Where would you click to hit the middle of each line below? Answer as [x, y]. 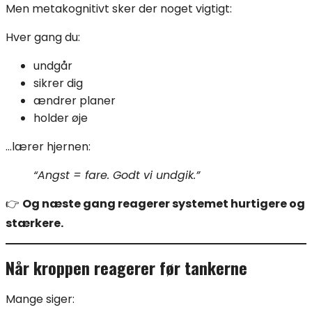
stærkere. [34, 223]
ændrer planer [75, 100]
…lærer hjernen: [48, 146]
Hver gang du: [43, 37]
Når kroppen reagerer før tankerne [126, 267]
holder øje [61, 118]
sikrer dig [58, 83]
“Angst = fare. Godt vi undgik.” [117, 175]
